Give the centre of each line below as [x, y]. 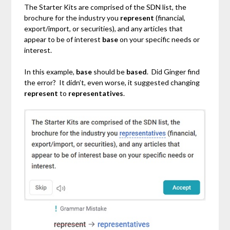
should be [110, 71]
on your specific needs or [160, 39]
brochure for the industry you [72, 17]
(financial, [170, 17]
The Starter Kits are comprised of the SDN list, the [106, 7]
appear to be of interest [63, 39]
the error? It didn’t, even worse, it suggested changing [112, 82]
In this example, [50, 71]
